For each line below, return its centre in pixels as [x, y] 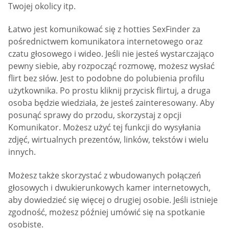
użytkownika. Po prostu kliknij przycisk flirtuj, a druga [109, 91]
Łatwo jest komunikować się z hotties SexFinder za [104, 29]
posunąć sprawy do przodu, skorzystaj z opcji [95, 115]
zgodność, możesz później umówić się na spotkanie [107, 212]
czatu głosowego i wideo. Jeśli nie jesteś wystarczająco [111, 54]
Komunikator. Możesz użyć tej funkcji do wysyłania [105, 128]
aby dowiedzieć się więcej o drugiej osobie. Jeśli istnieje [113, 200]
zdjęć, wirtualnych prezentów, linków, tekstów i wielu [108, 140]
